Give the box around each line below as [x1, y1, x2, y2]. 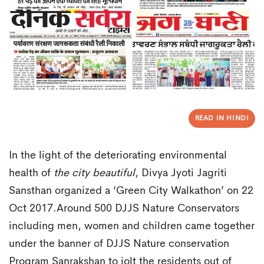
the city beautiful [54, 167, 135, 179]
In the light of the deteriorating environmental [9, 150, 227, 161]
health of [9, 167, 54, 179]
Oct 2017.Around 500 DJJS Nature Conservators [9, 203, 239, 214]
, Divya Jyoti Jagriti [135, 167, 227, 179]
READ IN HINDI [194, 115, 249, 123]
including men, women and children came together [9, 220, 255, 232]
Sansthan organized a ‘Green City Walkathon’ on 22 [9, 185, 253, 196]
